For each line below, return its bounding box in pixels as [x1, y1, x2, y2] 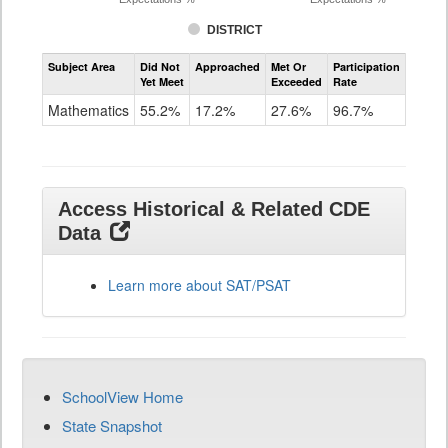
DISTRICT [207, 23, 263, 37]
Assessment [223, 45, 289, 59]
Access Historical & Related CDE [58, 198, 370, 220]
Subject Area [48, 59, 115, 74]
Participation [333, 59, 400, 74]
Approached [195, 59, 260, 74]
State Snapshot [62, 415, 162, 436]
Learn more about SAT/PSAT [108, 275, 291, 295]
